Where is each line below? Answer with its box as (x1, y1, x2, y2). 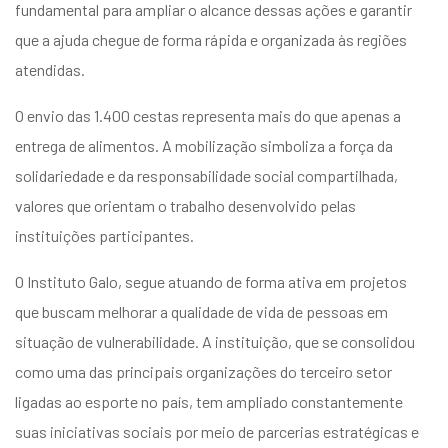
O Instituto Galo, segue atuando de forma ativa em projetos (15, 271, 407, 291)
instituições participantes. (15, 225, 194, 245)
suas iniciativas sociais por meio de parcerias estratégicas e (15, 421, 419, 441)
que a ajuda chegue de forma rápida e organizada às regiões (15, 29, 407, 49)
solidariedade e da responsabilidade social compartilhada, (15, 165, 398, 185)
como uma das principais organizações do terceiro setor (15, 361, 392, 381)
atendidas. (15, 59, 85, 79)
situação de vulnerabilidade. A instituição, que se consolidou (15, 331, 415, 351)
